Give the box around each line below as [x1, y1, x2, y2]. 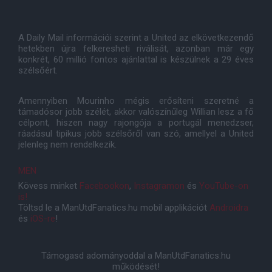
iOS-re [30, 213, 55, 224]
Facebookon [80, 180, 129, 191]
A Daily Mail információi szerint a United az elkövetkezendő [18, 32, 254, 43]
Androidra [209, 202, 248, 213]
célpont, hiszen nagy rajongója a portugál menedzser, [18, 117, 254, 128]
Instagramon [134, 180, 185, 191]
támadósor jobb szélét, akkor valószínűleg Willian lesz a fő [18, 106, 254, 117]
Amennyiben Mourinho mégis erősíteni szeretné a [18, 95, 254, 106]
